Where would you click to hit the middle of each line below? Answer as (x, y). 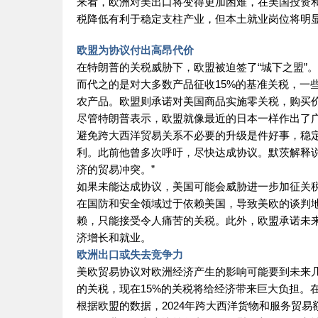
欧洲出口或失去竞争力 (130, 254)
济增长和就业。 (114, 237)
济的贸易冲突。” (116, 169)
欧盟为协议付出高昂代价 (135, 50)
